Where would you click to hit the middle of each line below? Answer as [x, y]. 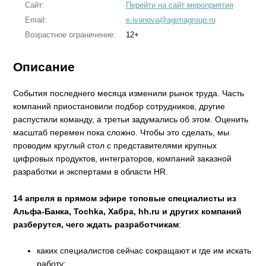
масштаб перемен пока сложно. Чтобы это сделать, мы [121, 133]
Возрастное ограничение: [70, 35]
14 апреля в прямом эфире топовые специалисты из [125, 198]
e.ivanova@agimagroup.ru [170, 20]
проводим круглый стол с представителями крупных [115, 146]
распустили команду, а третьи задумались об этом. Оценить [131, 120]
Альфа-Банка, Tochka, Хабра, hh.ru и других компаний [128, 211]
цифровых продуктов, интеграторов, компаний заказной [123, 159]
